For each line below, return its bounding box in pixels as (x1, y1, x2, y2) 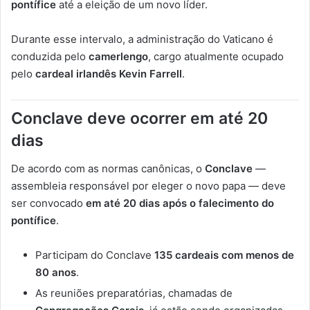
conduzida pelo (11, 50, 89, 64)
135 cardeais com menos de (154, 248, 294, 262)
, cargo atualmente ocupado (148, 50, 284, 64)
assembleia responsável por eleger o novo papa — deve (11, 179, 286, 192)
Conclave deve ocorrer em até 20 (11, 109, 268, 129)
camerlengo (89, 50, 148, 64)
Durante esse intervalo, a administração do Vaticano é (11, 33, 273, 46)
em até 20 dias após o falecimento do (86, 196, 274, 210)
